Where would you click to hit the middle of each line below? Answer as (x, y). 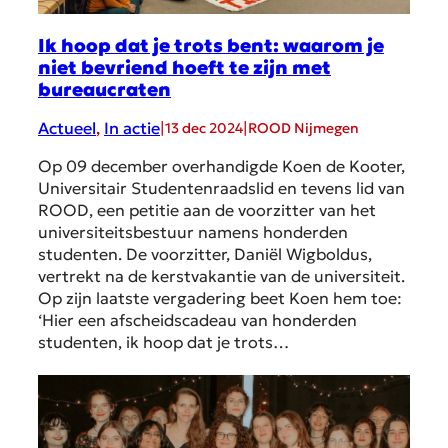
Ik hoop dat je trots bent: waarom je (211, 45)
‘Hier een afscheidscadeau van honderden (197, 320)
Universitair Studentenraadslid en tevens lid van (221, 188)
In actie (132, 128)
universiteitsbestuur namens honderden (193, 232)
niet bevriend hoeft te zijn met (184, 67)
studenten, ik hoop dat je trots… (163, 342)
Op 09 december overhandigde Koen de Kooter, (221, 166)
